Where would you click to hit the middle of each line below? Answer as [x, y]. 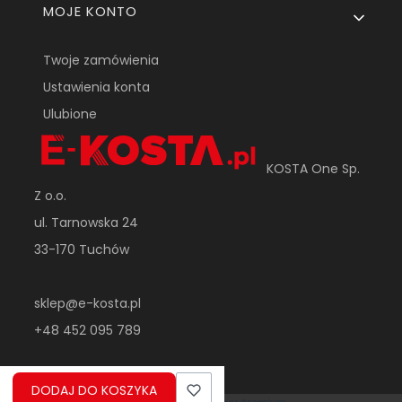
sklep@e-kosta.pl [88, 304]
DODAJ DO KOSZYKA [94, 390]
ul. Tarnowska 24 [87, 223]
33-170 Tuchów [82, 250]
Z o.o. [51, 196]
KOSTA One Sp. [312, 169]
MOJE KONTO [91, 12]
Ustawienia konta [97, 87]
